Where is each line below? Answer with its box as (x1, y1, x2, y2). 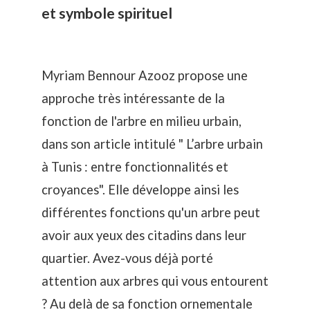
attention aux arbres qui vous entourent (42, 273, 268, 289)
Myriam (42, 68, 87, 83)
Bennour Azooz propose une (87, 68, 248, 83)
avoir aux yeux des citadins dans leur (42, 228, 246, 243)
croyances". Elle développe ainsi (42, 182, 223, 197)
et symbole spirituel (42, 4, 172, 23)
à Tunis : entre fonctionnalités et (42, 159, 228, 174)
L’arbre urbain (183, 136, 263, 152)
